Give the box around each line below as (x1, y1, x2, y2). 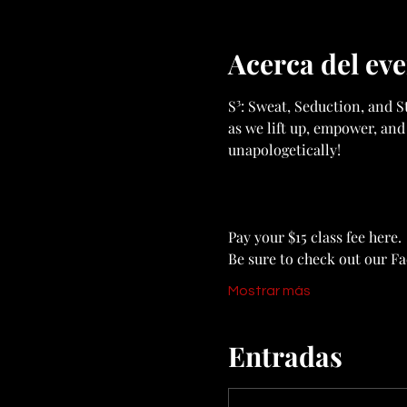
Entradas (227, 338, 342, 374)
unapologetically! (227, 140, 341, 159)
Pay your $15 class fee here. (227, 227, 405, 246)
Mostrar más (227, 283, 311, 298)
